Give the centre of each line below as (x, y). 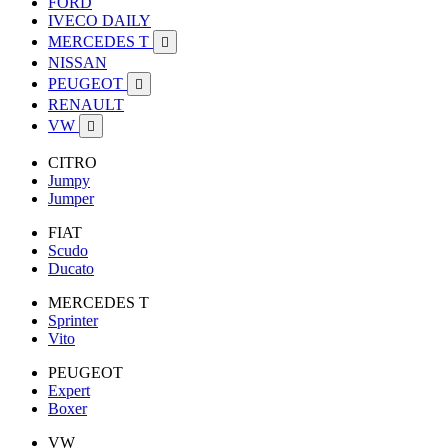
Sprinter (73, 320)
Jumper (71, 198)
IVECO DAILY (99, 20)
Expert (69, 390)
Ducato (71, 268)
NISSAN (77, 62)
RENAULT (86, 104)
